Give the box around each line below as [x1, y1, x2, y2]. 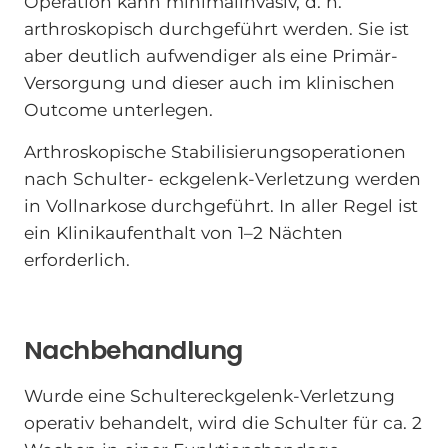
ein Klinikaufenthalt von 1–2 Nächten [23, 222, 343, 244]
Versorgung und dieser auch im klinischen [23, 71, 395, 93]
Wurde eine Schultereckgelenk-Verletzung [23, 385, 395, 407]
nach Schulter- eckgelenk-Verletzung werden [23, 168, 421, 190]
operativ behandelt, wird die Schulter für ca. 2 [23, 412, 422, 434]
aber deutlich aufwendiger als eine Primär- [23, 44, 398, 66]
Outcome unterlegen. [23, 98, 213, 120]
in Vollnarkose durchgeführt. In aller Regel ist [23, 195, 418, 217]
